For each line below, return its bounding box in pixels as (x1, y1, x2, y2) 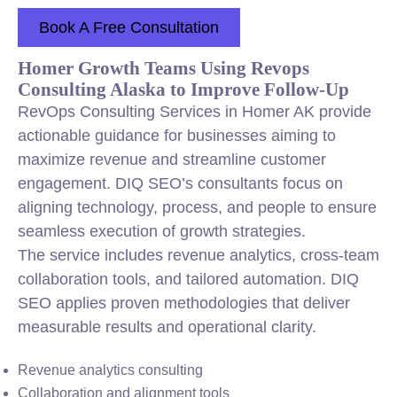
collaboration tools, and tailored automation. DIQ (18, 270, 359, 288)
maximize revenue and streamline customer (18, 151, 326, 168)
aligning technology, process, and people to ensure (18, 198, 377, 216)
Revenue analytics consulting (18, 362, 203, 378)
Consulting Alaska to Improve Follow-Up (18, 79, 349, 99)
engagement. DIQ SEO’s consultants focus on (18, 175, 343, 192)
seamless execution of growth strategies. (18, 222, 306, 240)
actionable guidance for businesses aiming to (18, 127, 336, 144)
